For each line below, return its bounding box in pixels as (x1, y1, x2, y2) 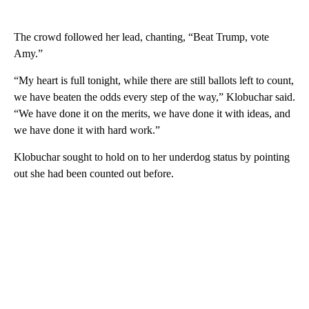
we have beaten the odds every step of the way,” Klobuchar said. (14, 91, 295, 103)
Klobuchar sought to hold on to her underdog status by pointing (14, 151, 290, 163)
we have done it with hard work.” (14, 124, 160, 137)
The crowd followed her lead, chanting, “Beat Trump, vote (14, 31, 269, 43)
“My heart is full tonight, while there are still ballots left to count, (14, 74, 294, 87)
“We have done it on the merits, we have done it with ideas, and (14, 108, 290, 120)
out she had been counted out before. (14, 168, 174, 180)
